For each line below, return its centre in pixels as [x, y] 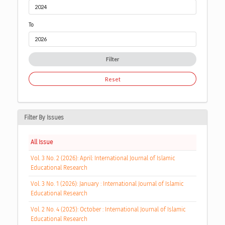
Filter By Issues [44, 118]
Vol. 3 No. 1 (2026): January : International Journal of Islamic [107, 184]
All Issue [41, 142]
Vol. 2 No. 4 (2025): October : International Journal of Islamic [108, 210]
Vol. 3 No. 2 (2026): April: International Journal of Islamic [103, 158]
